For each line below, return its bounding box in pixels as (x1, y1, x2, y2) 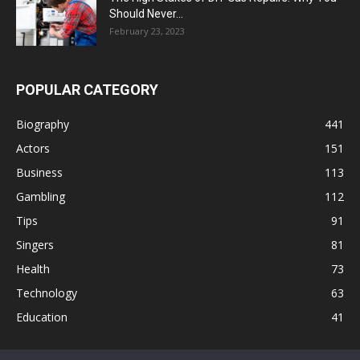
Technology (16, 285, 77, 301)
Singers (16, 237, 54, 253)
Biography (16, 117, 69, 133)
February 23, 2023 (109, 25, 185, 38)
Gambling (16, 189, 65, 205)
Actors (16, 141, 50, 157)
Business (16, 165, 63, 181)
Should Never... (109, 7, 183, 21)
